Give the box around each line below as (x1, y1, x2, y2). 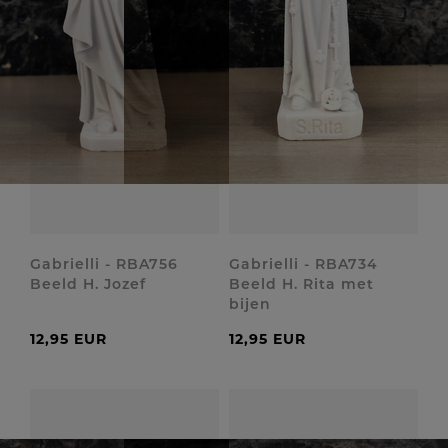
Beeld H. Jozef (30, 275, 146, 293)
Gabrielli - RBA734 (229, 255, 378, 273)
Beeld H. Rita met (229, 275, 374, 293)
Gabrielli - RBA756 (30, 255, 178, 273)
